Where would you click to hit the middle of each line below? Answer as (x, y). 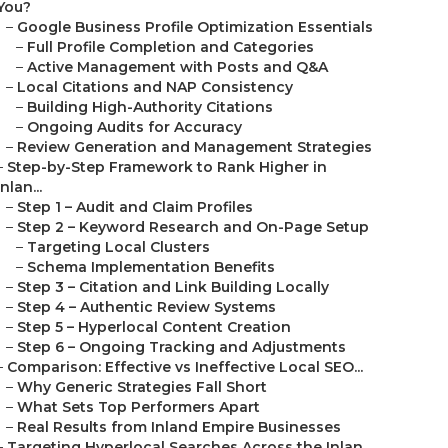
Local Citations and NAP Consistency (155, 87)
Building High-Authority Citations (150, 107)
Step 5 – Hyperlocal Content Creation (154, 327)
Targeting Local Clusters (118, 247)
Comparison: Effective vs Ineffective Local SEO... (185, 367)
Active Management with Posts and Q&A (177, 67)
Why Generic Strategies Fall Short (142, 387)
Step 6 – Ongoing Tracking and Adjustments (181, 347)
